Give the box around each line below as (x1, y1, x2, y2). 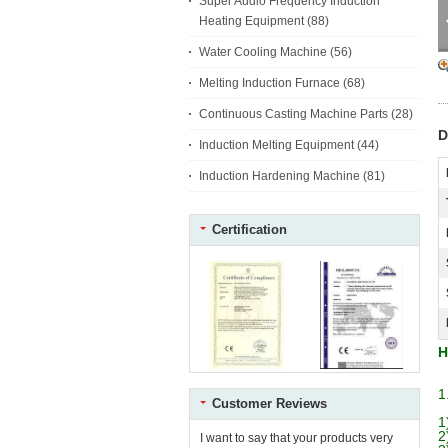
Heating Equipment (199, 14, 304, 28)
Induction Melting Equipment (199, 138, 354, 152)
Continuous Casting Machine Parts (199, 107, 388, 121)
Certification (212, 222, 287, 237)
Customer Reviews (212, 396, 327, 411)
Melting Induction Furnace (199, 76, 340, 90)
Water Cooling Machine (199, 45, 327, 59)
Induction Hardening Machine (199, 169, 360, 183)
